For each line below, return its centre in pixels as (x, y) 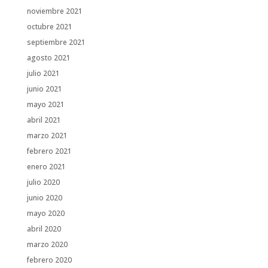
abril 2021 (44, 120)
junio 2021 (44, 89)
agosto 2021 (48, 57)
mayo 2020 (45, 213)
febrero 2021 (49, 151)
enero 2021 (46, 166)
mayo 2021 (45, 104)
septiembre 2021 (56, 42)
